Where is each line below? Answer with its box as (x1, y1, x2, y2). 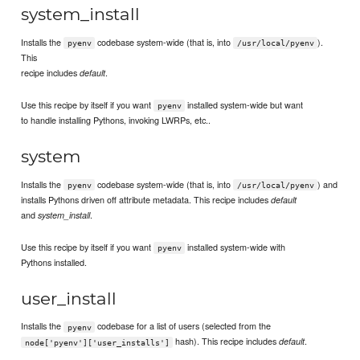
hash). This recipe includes (173, 334, 280, 348)
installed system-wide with (185, 239, 286, 253)
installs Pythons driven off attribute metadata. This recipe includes (21, 192, 272, 206)
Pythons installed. (21, 255, 88, 268)
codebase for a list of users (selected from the (95, 319, 272, 333)
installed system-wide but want (185, 98, 304, 112)
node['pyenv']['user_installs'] (24, 337, 170, 347)
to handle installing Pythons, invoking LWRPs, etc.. (21, 113, 211, 127)
